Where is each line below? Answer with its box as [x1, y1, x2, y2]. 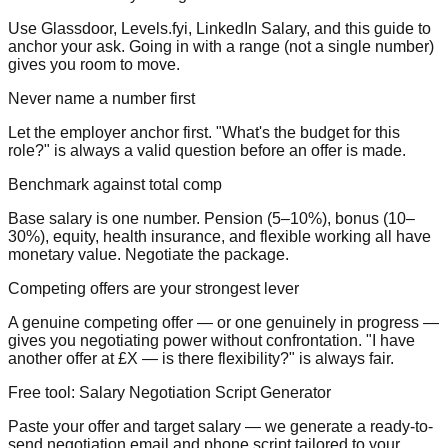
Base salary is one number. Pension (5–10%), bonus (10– [8, 209, 415, 227]
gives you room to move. [8, 55, 180, 73]
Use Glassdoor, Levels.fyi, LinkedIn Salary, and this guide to [8, 19, 431, 37]
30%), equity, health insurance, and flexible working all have [8, 227, 431, 245]
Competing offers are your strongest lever [8, 279, 299, 297]
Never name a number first [8, 89, 195, 107]
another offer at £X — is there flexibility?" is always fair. [8, 349, 394, 367]
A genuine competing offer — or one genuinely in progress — [8, 313, 439, 331]
